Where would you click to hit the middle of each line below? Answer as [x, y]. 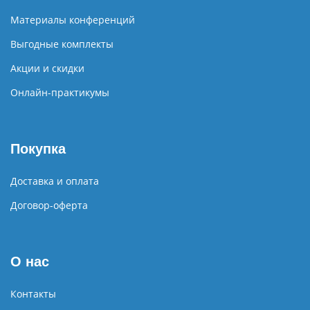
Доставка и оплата [55, 181]
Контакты [33, 294]
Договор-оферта [49, 206]
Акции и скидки [47, 69]
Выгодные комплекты [62, 44]
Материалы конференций [73, 20]
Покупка [38, 149]
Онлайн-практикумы [60, 93]
